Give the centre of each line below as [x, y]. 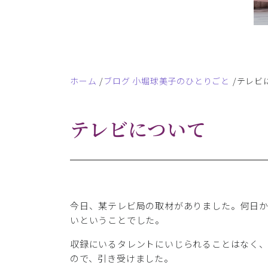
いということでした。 [118, 220]
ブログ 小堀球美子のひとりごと [167, 81]
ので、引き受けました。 [122, 258]
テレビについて [138, 129]
